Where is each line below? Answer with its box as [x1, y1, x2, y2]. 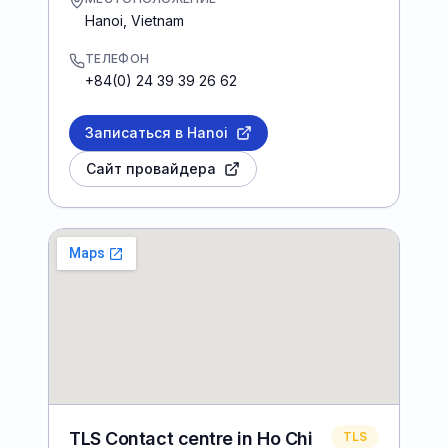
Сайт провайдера [86, 159, 216, 177]
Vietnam [131, 11, 184, 29]
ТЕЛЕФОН [85, 50, 150, 66]
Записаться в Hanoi [85, 123, 228, 141]
